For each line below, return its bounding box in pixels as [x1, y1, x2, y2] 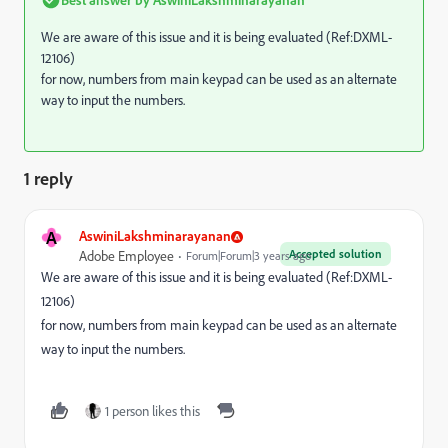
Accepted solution [289, 246, 382, 261]
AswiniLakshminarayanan [79, 227, 231, 244]
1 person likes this [105, 402, 200, 420]
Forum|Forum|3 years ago [186, 248, 311, 263]
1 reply [24, 167, 73, 189]
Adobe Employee [79, 247, 174, 265]
